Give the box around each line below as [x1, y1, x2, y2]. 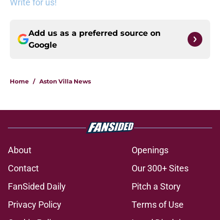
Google [28, 40, 57, 50]
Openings [132, 145, 168, 156]
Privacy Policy [8, 199, 61, 210]
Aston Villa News [39, 78, 91, 85]
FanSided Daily [8, 181, 66, 192]
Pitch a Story [132, 181, 181, 192]
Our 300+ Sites [132, 163, 189, 174]
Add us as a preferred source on [28, 28, 161, 38]
